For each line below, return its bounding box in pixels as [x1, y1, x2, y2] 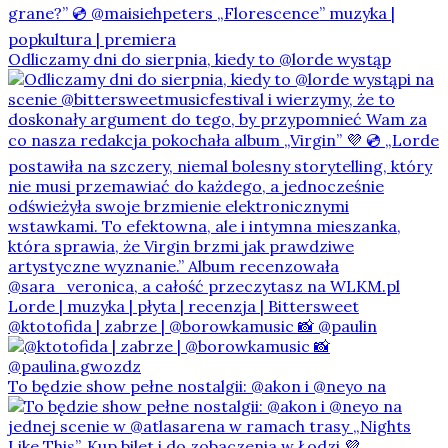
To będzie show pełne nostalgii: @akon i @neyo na [8, 376, 386, 397]
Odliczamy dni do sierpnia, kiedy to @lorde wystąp [8, 49, 391, 70]
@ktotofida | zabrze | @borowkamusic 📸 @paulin [8, 316, 377, 337]
